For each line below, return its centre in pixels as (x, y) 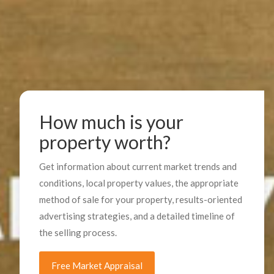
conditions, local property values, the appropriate (139, 183)
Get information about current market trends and (138, 166)
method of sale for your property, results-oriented (141, 199)
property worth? (105, 142)
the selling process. (78, 232)
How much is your (111, 122)
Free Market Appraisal (97, 265)
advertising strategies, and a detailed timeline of (137, 216)
